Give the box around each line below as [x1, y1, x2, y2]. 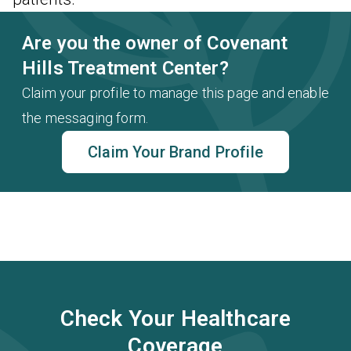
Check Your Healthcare [60, 306, 291, 331]
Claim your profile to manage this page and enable [22, 85, 329, 101]
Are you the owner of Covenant [22, 32, 288, 54]
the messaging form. [22, 110, 149, 126]
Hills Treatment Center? [22, 57, 229, 79]
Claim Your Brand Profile [88, 143, 263, 161]
